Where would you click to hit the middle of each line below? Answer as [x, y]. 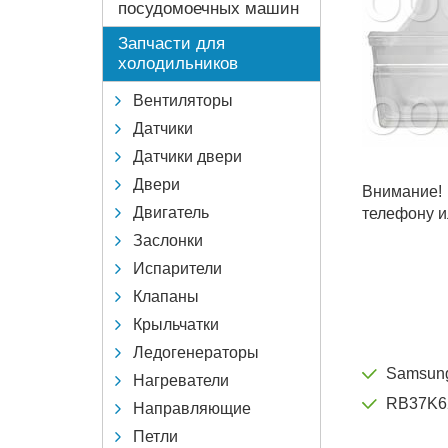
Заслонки [168, 240]
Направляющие [192, 408]
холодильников [178, 63]
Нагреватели [181, 380]
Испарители [177, 268]
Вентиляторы [183, 100]
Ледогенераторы [196, 352]
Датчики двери [187, 156]
